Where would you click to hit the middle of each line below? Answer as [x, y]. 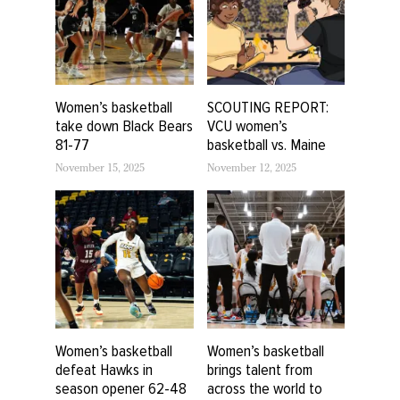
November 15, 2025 [100, 170]
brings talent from [259, 369]
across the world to [264, 388]
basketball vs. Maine [266, 145]
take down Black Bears [124, 126]
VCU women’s [247, 126]
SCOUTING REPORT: [267, 108]
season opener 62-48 [121, 388]
